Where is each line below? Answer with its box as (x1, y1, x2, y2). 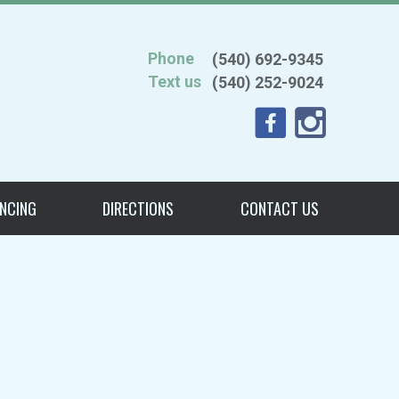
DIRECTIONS (102, 196, 175, 220)
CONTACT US (240, 196, 319, 220)
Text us (148, 72, 201, 92)
